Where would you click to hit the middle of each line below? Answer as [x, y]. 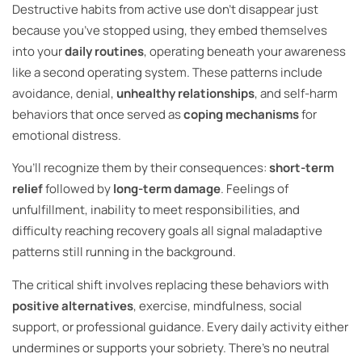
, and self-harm [296, 93]
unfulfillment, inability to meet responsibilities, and [156, 210]
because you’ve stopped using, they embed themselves [170, 30]
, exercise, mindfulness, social [218, 305]
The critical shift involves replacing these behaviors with [170, 284]
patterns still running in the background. [124, 252]
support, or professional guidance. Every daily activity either [180, 326]
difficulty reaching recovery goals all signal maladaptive [167, 231]
